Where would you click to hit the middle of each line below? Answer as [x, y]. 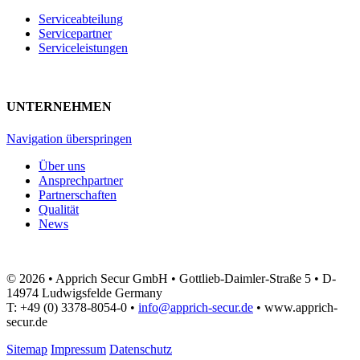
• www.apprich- [295, 307]
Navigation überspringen [69, 138]
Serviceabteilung [81, 19]
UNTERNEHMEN [59, 107]
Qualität [59, 209]
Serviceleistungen [83, 48]
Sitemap [27, 349]
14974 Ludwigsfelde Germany [84, 292]
